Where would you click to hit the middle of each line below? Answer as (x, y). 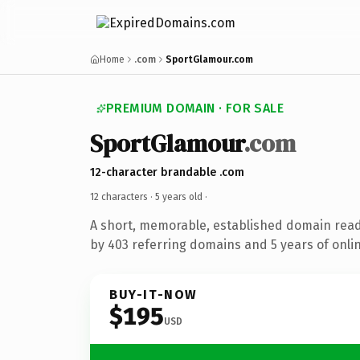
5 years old (179, 196)
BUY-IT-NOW (153, 294)
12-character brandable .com (167, 172)
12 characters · (123, 196)
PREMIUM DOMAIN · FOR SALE (195, 108)
